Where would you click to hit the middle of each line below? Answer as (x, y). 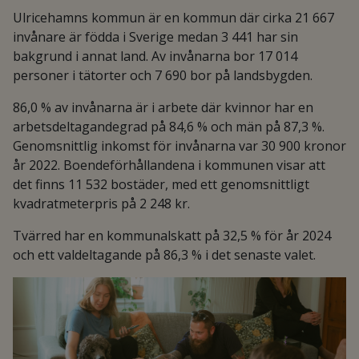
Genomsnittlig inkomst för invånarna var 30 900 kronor (179, 146)
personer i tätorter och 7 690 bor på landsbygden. (163, 75)
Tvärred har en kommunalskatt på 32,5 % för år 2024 (172, 236)
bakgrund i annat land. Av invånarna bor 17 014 (155, 56)
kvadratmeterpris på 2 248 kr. (101, 204)
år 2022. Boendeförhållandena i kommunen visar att (169, 165)
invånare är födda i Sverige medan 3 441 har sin (155, 37)
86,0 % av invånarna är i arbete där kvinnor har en (163, 107)
